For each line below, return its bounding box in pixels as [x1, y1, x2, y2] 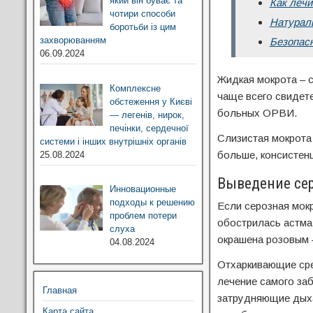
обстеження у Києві [109, 96, 192, 107]
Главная [43, 285, 77, 296]
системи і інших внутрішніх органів [40, 136, 187, 147]
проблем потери [109, 210, 177, 221]
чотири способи [109, 8, 175, 19]
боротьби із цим [109, 22, 176, 32]
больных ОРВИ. [217, 107, 297, 119]
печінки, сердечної [109, 122, 189, 133]
